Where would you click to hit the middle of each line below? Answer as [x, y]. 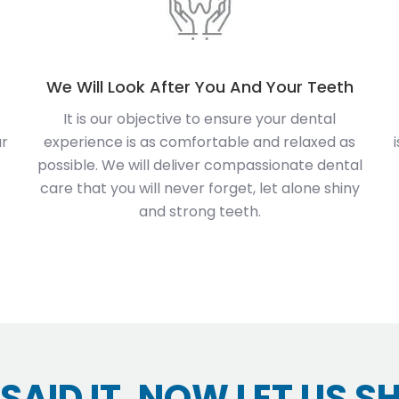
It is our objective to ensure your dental [199, 118]
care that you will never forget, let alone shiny [199, 188]
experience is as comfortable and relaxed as [199, 142]
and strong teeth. [199, 211]
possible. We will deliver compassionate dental [199, 165]
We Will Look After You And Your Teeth [199, 86]
